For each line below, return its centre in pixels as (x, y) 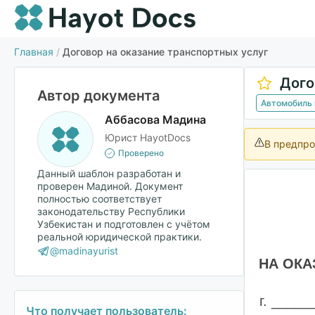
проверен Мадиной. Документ (110, 186)
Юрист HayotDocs (148, 137)
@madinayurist (84, 251)
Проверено (141, 153)
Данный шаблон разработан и (109, 173)
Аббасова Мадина (155, 120)
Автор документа (98, 96)
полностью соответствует (99, 199)
